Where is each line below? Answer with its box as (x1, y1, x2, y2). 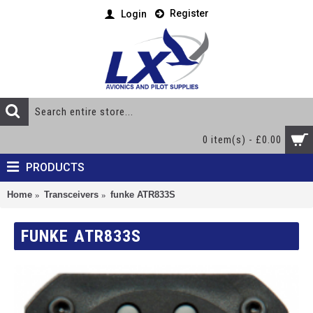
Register (170, 8, 209, 20)
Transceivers (44, 189, 99, 200)
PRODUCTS (26, 161, 85, 174)
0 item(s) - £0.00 (203, 133, 282, 146)
